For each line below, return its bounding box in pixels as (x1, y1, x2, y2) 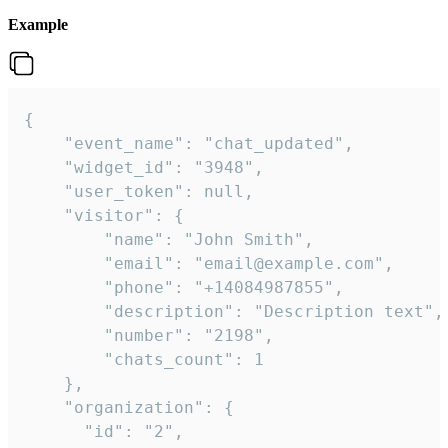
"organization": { (24, 398, 234, 418)
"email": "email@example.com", (24, 254, 394, 274)
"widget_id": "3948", (24, 158, 264, 178)
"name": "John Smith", (24, 230, 314, 250)
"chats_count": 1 (24, 350, 264, 370)
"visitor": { (24, 206, 184, 226)
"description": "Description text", (24, 302, 444, 322)
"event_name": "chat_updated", (24, 134, 354, 154)
